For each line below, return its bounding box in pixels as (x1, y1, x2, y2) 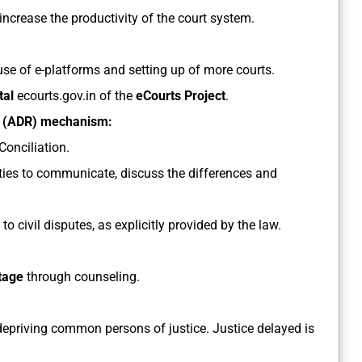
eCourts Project (136, 88, 225, 104)
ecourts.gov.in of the (14, 88, 136, 104)
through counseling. (23, 269, 140, 285)
